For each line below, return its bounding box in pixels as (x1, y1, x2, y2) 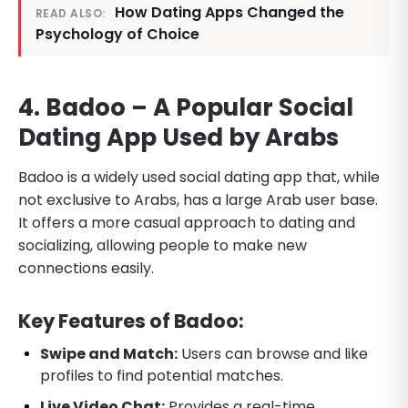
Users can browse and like (178, 342, 368, 364)
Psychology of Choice (36, 23, 199, 45)
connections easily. (18, 257, 154, 279)
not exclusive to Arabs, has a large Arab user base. (18, 189, 378, 210)
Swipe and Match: (40, 342, 178, 364)
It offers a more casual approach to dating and (18, 211, 355, 233)
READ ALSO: (36, 5, 106, 21)
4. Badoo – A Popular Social (18, 90, 353, 124)
